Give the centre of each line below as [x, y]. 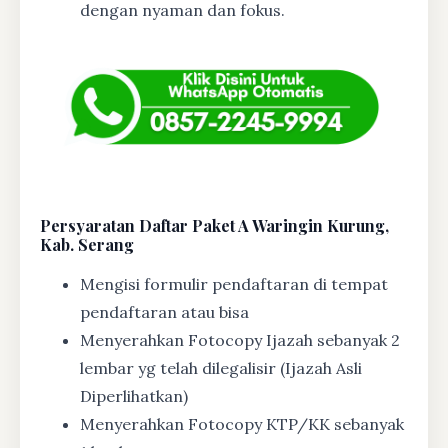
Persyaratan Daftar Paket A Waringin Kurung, [214, 226]
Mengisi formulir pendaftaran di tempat [234, 284]
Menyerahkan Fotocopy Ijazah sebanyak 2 [240, 340]
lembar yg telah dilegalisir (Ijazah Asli [221, 368]
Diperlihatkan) [134, 396]
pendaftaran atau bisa [164, 312]
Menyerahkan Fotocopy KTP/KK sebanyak [242, 424]
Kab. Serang [87, 245]
